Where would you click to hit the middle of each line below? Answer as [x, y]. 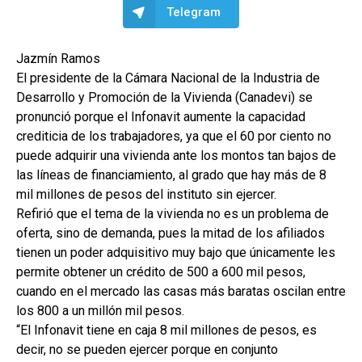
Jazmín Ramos [58, 59]
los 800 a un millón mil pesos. [100, 311]
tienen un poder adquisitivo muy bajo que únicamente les [176, 253]
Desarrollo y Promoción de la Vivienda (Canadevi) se [164, 97]
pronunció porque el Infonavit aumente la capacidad [161, 117]
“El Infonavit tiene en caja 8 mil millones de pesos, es [166, 330]
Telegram [194, 12]
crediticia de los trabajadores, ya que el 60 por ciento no [174, 136]
